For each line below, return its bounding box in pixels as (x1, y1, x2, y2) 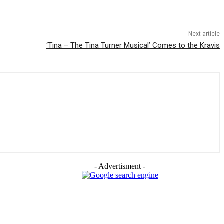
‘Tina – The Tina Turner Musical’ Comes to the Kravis (46, 41, 220, 50)
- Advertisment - (94, 162, 146, 171)
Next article (188, 30, 220, 38)
